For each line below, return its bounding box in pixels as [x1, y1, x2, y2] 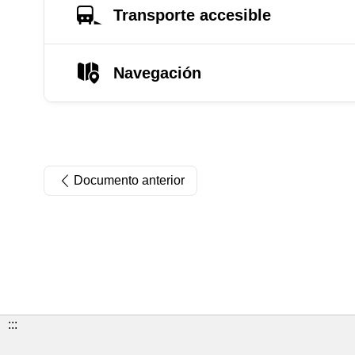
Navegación [113, 63, 201, 82]
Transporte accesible [113, 6, 271, 24]
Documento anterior [74, 174, 185, 187]
